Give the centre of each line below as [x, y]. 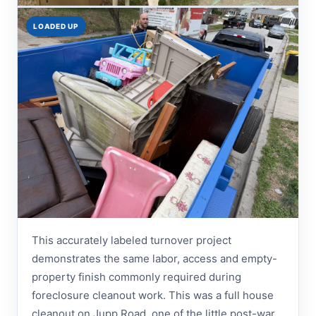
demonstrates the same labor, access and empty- [154, 259]
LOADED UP [56, 26]
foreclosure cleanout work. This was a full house [153, 295]
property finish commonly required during [136, 277]
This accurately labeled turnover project [132, 240]
